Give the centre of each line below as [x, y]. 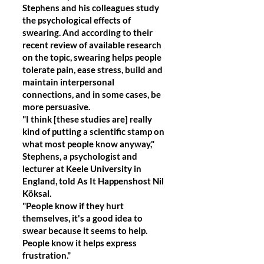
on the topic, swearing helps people [92, 57]
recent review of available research [92, 45]
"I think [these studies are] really [87, 119]
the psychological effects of [77, 20]
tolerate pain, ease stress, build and [93, 70]
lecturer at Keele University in [82, 169]
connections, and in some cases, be [92, 94]
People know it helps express [80, 243]
